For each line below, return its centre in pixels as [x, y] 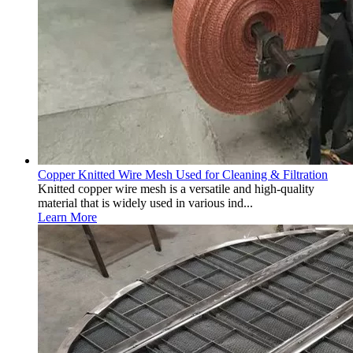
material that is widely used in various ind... [145, 203]
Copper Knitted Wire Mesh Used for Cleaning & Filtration [183, 175]
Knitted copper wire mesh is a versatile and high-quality [176, 189]
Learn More [67, 217]
